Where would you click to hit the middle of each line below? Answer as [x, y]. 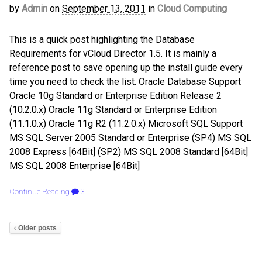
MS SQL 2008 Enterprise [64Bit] [75, 166]
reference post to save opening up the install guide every [126, 67]
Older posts [37, 228]
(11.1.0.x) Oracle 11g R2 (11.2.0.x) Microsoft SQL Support [126, 123]
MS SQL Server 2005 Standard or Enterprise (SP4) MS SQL [130, 137]
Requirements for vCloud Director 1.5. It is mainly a [113, 53]
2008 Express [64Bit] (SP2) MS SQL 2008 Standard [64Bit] [129, 151]
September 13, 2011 [104, 9]
